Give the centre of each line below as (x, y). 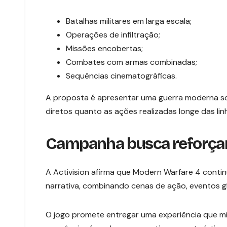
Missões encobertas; (104, 48)
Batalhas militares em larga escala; (129, 21)
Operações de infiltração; (113, 34)
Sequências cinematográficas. (121, 75)
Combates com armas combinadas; (131, 62)
